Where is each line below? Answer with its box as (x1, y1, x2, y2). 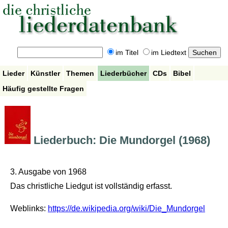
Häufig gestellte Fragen (3, 84, 84, 93)
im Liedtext (151, 48, 186, 57)
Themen (66, 69, 94, 77)
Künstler (31, 69, 60, 77)
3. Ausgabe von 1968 (10, 167, 87, 177)
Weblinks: (10, 204, 48, 213)
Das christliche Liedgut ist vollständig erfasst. (10, 182, 172, 191)
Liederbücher (100, 69, 147, 77)
